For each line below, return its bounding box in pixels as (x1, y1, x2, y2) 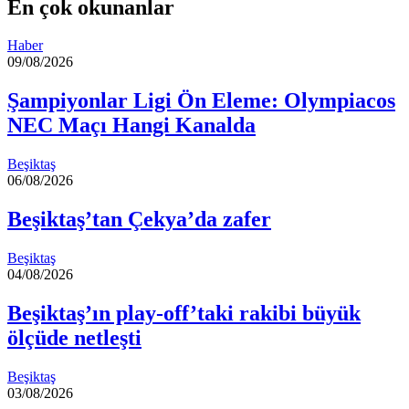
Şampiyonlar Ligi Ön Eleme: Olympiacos (7, 89, 395, 113)
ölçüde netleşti (7, 325, 142, 350)
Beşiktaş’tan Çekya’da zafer (7, 207, 271, 232)
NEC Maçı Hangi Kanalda (7, 113, 256, 138)
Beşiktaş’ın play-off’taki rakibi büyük (7, 300, 361, 325)
